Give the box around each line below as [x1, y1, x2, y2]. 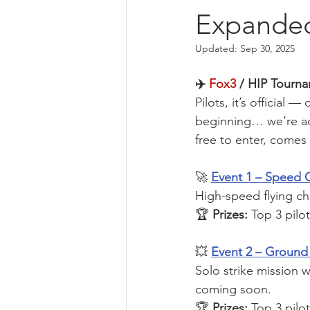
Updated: [195, 42, 240, 55]
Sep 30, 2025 [240, 42, 295, 55]
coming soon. [195, 282, 271, 298]
